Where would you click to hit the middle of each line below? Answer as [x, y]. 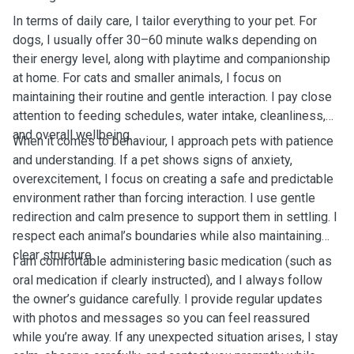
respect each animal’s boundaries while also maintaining [167, 236]
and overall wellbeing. [72, 135]
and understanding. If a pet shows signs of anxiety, [153, 160]
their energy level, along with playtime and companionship [171, 59]
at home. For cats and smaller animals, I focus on [147, 78]
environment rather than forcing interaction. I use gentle [164, 198]
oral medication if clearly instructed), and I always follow [168, 280]
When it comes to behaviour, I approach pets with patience [173, 141]
